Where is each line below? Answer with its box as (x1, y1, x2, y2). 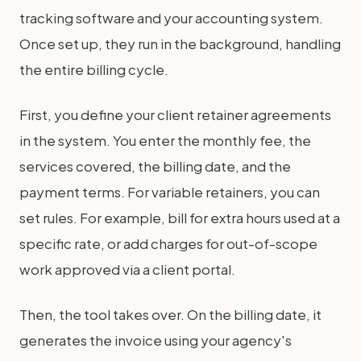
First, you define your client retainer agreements (19, 106, 331, 123)
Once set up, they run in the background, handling (19, 35, 341, 52)
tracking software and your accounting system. (19, 9, 323, 27)
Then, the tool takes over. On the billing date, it (19, 305, 322, 323)
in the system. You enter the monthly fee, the (19, 131, 311, 149)
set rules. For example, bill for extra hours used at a (19, 209, 340, 226)
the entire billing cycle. (19, 60, 168, 78)
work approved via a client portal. (19, 260, 235, 278)
